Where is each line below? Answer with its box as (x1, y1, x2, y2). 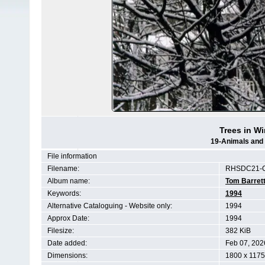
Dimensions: (47, 251, 88, 260)
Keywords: (47, 189, 81, 198)
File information (47, 152, 97, 160)
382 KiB (225, 227, 251, 235)
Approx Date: (47, 214, 89, 222)
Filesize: (47, 227, 74, 235)
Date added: (47, 239, 87, 247)
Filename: (47, 164, 79, 173)
